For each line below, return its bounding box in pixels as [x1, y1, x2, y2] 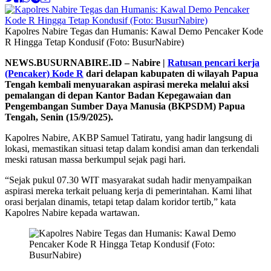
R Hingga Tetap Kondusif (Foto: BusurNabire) [5, 37, 184, 48]
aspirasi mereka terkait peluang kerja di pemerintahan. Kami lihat [5, 186, 252, 197]
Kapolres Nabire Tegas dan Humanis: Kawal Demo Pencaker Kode [5, 26, 263, 37]
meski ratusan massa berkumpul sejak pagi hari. [5, 154, 186, 165]
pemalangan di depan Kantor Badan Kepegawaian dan [5, 90, 231, 101]
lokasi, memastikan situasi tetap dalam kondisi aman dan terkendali [5, 143, 259, 154]
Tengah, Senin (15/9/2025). [5, 112, 113, 123]
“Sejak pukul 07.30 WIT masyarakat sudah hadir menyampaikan [5, 175, 252, 186]
